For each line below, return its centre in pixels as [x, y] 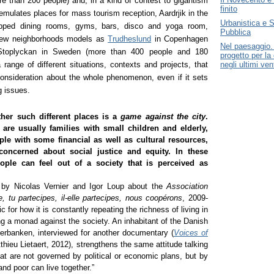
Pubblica [235, 32]
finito [229, 9]
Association [187, 186]
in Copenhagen [180, 39]
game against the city [163, 116]
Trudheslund [130, 39]
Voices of [191, 232]
